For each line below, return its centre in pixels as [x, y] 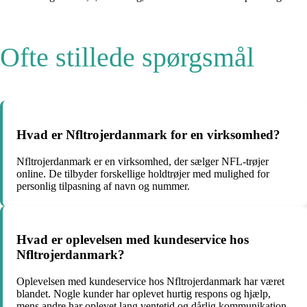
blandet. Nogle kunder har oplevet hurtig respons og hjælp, [144, 293]
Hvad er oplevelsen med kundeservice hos [133, 240]
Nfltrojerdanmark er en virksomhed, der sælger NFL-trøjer [143, 161]
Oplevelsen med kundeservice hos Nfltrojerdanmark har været [150, 281]
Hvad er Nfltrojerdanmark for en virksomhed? [148, 134]
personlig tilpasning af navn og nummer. [103, 186]
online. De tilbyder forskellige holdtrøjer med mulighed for [143, 173]
